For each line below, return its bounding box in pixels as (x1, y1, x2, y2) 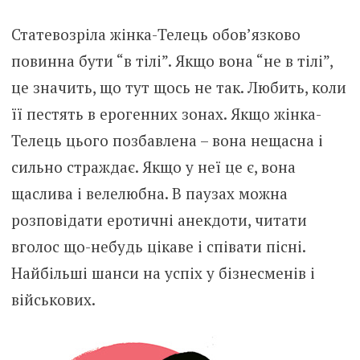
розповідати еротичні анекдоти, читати (10, 209, 307, 230)
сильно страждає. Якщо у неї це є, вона (10, 156, 296, 177)
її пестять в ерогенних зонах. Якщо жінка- (10, 103, 321, 124)
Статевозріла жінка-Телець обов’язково (10, 23, 301, 44)
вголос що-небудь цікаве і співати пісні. (10, 235, 305, 256)
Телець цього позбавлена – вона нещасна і (10, 129, 323, 150)
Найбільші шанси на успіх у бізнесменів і (10, 262, 315, 283)
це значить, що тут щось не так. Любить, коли (10, 76, 346, 97)
